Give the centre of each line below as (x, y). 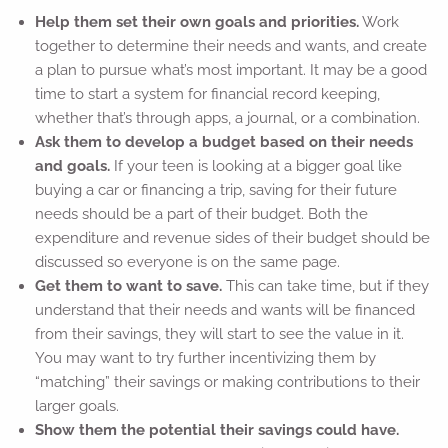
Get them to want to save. (130, 286)
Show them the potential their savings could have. (216, 430)
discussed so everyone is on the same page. (187, 262)
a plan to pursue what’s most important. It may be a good (230, 70)
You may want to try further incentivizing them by (205, 358)
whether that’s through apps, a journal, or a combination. (227, 118)
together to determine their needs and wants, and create (230, 46)
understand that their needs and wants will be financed (224, 310)
